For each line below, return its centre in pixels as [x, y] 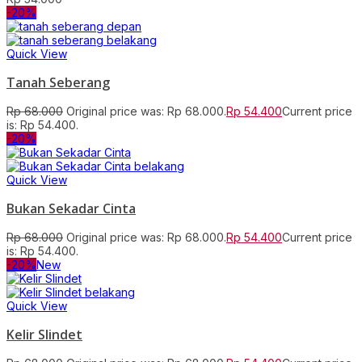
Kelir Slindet [44, 334]
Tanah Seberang [58, 82]
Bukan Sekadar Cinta [71, 208]
